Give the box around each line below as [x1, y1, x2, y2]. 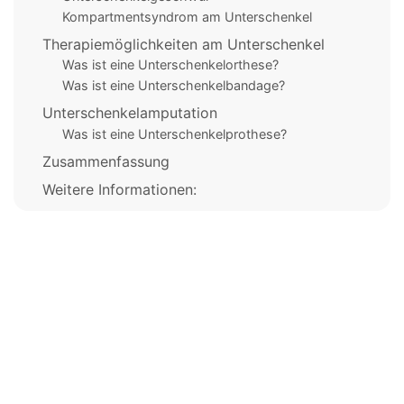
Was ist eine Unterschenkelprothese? [61, 125, 287, 142]
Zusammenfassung [42, 152, 170, 171]
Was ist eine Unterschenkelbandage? [61, 77, 285, 93]
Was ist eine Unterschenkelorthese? [61, 57, 279, 73]
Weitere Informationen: [42, 180, 197, 199]
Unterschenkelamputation [42, 104, 217, 123]
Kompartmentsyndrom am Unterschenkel [61, 8, 312, 24]
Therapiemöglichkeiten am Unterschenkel [42, 35, 325, 54]
